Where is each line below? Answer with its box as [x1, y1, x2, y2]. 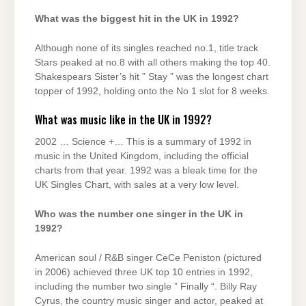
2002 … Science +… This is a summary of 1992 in [35, 136, 251, 147]
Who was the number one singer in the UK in [35, 208, 243, 219]
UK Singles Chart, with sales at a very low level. [35, 179, 239, 190]
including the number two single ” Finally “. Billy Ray [35, 281, 257, 292]
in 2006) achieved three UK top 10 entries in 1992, [35, 267, 253, 278]
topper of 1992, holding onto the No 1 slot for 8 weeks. [35, 86, 270, 97]
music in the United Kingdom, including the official [35, 150, 249, 161]
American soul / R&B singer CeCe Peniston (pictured [35, 253, 262, 264]
